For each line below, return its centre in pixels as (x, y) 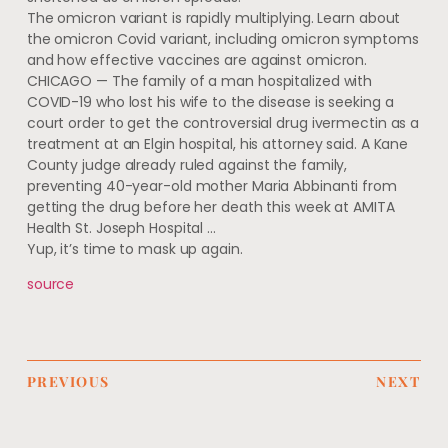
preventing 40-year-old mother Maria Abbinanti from (211, 185)
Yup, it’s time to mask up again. (134, 248)
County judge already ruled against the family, (187, 164)
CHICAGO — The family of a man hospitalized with (199, 80)
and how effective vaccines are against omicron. (197, 59)
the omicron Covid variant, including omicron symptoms (222, 38)
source (50, 284)
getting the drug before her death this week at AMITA (210, 206)
